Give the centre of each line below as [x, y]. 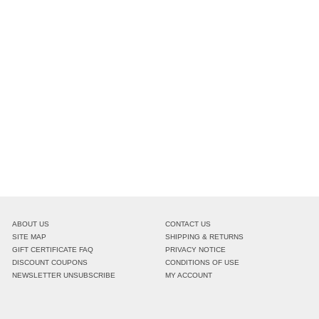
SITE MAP [30, 237]
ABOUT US [31, 224]
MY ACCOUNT [188, 275]
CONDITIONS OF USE [202, 262]
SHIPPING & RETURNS [204, 237]
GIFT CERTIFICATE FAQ [53, 250]
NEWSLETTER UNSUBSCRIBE [64, 275]
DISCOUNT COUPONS [50, 262]
